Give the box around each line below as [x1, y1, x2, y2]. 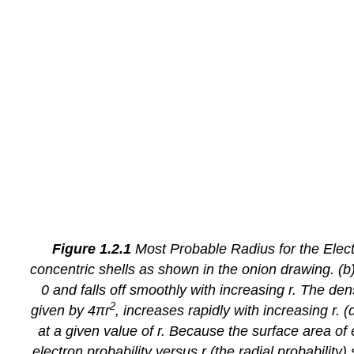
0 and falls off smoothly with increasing [40, 281, 288, 298]
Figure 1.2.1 [51, 240, 131, 257]
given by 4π [30, 302, 105, 318]
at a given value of [38, 322, 157, 339]
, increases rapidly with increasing [115, 302, 332, 318]
